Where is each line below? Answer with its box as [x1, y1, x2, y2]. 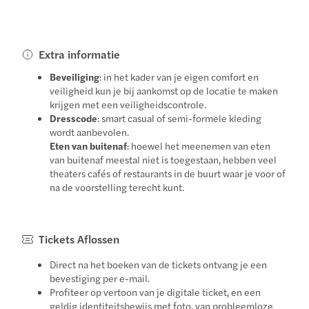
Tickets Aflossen [39, 230, 120, 247]
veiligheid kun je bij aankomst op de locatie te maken [50, 83, 279, 97]
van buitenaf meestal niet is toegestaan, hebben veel [50, 152, 277, 166]
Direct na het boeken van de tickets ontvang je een [50, 257, 268, 271]
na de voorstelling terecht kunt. [50, 179, 185, 194]
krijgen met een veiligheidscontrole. [50, 97, 207, 111]
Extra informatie [39, 46, 121, 62]
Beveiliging [50, 69, 100, 83]
